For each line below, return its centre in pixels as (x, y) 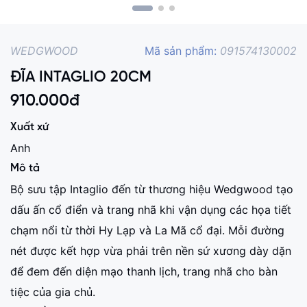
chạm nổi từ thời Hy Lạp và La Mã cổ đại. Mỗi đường (147, 230)
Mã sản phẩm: (182, 51)
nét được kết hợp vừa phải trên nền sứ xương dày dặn (151, 251)
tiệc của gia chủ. (53, 292)
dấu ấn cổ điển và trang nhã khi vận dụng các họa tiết (151, 210)
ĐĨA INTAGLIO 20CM (81, 77)
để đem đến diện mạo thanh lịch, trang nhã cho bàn (144, 271)
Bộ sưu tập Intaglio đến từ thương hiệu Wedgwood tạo (152, 189)
